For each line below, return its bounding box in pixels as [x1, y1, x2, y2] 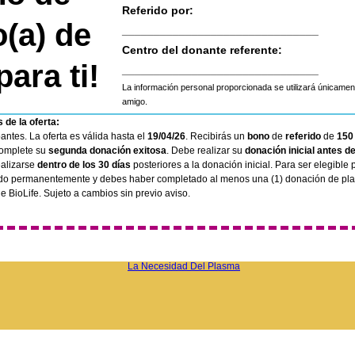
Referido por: [122, 4, 193, 17]
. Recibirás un [185, 131, 247, 142]
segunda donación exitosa [48, 145, 166, 156]
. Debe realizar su [166, 145, 245, 156]
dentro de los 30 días [37, 159, 131, 170]
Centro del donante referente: [122, 44, 282, 56]
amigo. [122, 97, 152, 106]
